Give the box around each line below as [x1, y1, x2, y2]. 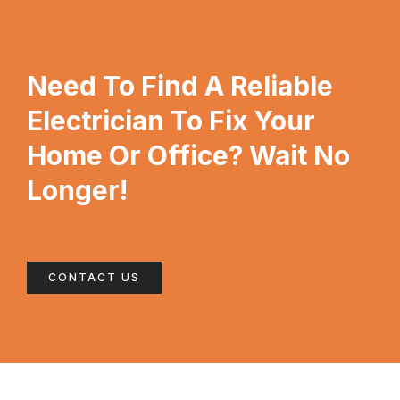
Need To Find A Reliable [27, 70, 333, 103]
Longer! [27, 174, 128, 207]
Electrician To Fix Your [27, 104, 315, 137]
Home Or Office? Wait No [27, 139, 350, 172]
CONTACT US [48, 271, 140, 285]
